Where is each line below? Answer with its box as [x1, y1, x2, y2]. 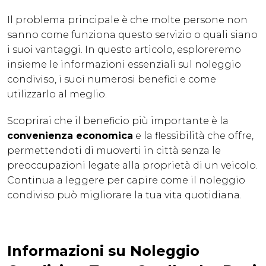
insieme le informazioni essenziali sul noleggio [7, 59, 241, 71]
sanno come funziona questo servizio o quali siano [7, 29, 258, 41]
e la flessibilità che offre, [133, 130, 254, 142]
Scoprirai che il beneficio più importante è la [7, 115, 229, 127]
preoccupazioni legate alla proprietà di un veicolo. [7, 160, 258, 172]
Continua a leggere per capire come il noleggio [7, 175, 245, 186]
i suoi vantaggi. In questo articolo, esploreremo [7, 44, 241, 56]
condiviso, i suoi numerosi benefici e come [7, 74, 216, 85]
